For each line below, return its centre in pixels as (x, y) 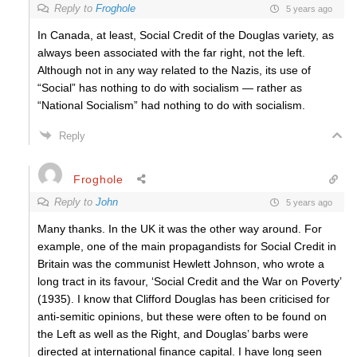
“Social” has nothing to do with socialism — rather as (170, 88)
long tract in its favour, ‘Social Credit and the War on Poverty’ (189, 281)
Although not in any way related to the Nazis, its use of (174, 70)
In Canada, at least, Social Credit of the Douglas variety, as (186, 35)
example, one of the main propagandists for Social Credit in (187, 246)
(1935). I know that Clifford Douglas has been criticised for (184, 299)
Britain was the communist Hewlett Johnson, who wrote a (181, 264)
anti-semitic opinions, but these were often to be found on (182, 316)
